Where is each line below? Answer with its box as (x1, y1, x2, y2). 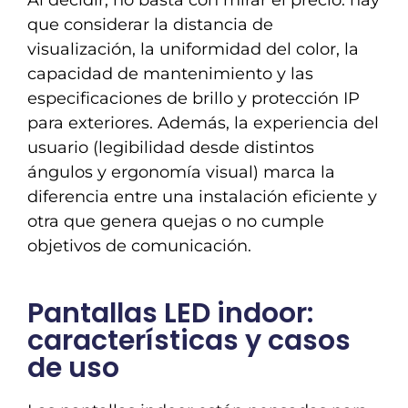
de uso (27, 349, 119, 388)
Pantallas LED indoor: (27, 294, 313, 333)
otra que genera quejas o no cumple (27, 211, 324, 232)
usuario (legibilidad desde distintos (27, 138, 314, 158)
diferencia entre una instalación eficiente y (27, 187, 377, 208)
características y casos (27, 321, 351, 361)
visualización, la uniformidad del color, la (27, 39, 359, 60)
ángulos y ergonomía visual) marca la (27, 162, 335, 183)
